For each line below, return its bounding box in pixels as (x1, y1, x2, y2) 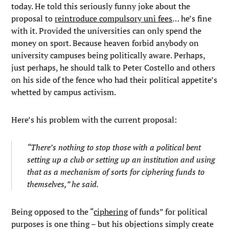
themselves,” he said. (27, 178, 99, 190)
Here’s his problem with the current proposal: (11, 114, 177, 125)
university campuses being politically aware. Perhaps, (11, 50, 205, 61)
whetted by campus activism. (11, 86, 117, 98)
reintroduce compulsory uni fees (55, 13, 173, 24)
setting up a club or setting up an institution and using (27, 154, 216, 165)
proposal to (11, 13, 55, 24)
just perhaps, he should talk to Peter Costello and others (11, 62, 216, 73)
